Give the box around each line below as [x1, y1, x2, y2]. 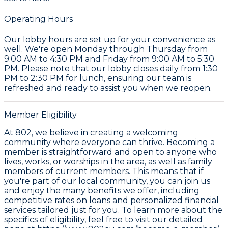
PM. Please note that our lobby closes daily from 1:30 [4, 63, 218, 73]
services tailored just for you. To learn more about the [4, 205, 222, 215]
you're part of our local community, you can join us [4, 176, 210, 186]
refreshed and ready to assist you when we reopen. [4, 82, 212, 93]
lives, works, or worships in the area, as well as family [4, 156, 212, 166]
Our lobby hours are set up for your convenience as [4, 34, 215, 44]
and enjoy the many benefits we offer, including [4, 185, 199, 195]
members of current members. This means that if [4, 166, 204, 176]
